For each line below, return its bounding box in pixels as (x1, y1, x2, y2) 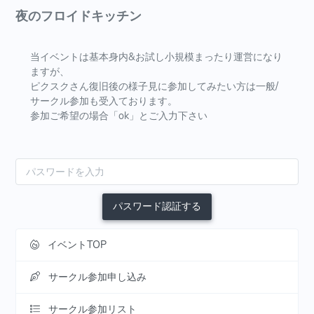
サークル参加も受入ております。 (30, 94, 177, 109)
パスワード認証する (113, 199, 201, 214)
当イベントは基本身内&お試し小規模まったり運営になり (30, 50, 282, 64)
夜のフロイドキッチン (15, 8, 142, 25)
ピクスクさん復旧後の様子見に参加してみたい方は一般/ (30, 79, 278, 94)
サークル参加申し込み (48, 269, 146, 284)
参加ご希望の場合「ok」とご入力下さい (30, 109, 207, 123)
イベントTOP (48, 237, 107, 252)
